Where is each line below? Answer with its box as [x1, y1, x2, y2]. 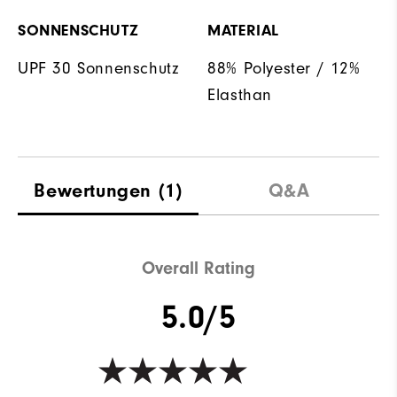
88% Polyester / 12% [207, 58, 361, 79]
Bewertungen [34, 179, 152, 203]
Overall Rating [142, 258, 255, 279]
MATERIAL [207, 21, 279, 41]
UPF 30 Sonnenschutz [18, 58, 180, 79]
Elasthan [207, 85, 272, 105]
